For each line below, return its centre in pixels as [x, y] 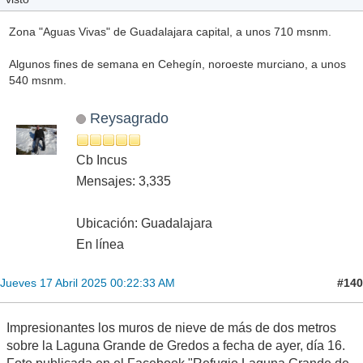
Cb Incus [102, 160]
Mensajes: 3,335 [124, 181]
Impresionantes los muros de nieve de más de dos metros [171, 328]
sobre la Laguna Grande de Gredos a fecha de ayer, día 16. [176, 346]
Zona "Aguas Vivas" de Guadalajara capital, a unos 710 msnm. [170, 31]
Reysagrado [129, 118]
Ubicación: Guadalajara [144, 224]
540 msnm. [37, 80]
